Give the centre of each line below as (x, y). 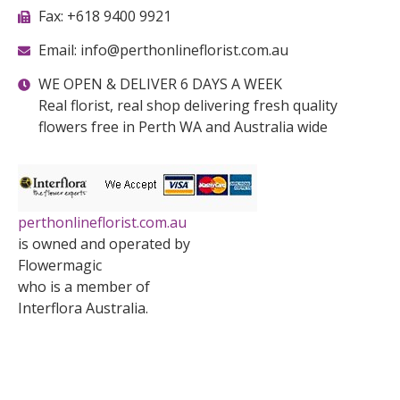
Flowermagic (60, 266)
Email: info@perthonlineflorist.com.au (163, 50)
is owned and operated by (104, 244)
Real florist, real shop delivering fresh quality (187, 106)
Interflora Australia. (83, 308)
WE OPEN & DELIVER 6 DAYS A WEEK (160, 84)
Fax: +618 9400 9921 (104, 17)
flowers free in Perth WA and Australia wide (183, 127)
